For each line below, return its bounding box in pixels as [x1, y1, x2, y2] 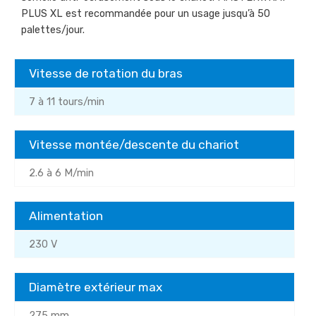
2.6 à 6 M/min [29, 166, 94, 179]
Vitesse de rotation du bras [29, 66, 183, 80]
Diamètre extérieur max [29, 279, 162, 294]
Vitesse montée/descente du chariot [29, 137, 239, 152]
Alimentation [29, 208, 103, 223]
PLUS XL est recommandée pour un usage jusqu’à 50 [21, 8, 270, 20]
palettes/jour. [21, 24, 85, 37]
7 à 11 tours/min [29, 95, 104, 108]
